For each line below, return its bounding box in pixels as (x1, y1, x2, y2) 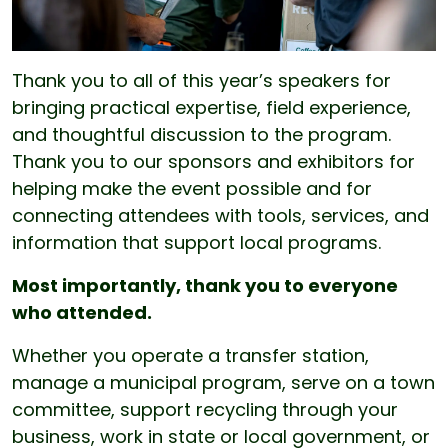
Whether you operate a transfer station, (12, 343, 369, 369)
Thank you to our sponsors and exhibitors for (12, 149, 415, 175)
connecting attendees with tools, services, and (12, 203, 429, 229)
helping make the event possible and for (12, 176, 372, 202)
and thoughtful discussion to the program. (12, 122, 391, 148)
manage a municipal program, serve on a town (12, 370, 435, 396)
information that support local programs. (12, 230, 381, 256)
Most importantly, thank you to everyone (12, 273, 398, 299)
